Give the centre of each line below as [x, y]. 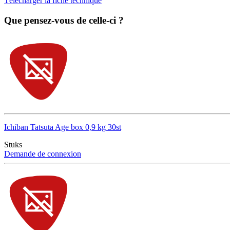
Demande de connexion [43, 154]
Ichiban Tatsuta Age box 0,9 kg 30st [63, 127]
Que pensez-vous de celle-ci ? [64, 20]
